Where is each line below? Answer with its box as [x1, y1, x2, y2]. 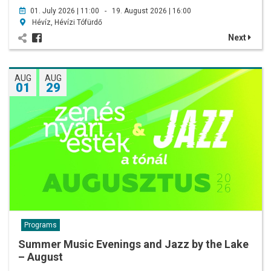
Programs [24, 221, 57, 230]
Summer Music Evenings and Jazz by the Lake [18, 238, 249, 251]
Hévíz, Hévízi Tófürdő [30, 18, 102, 27]
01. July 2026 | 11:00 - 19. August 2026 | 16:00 [30, 6, 191, 15]
